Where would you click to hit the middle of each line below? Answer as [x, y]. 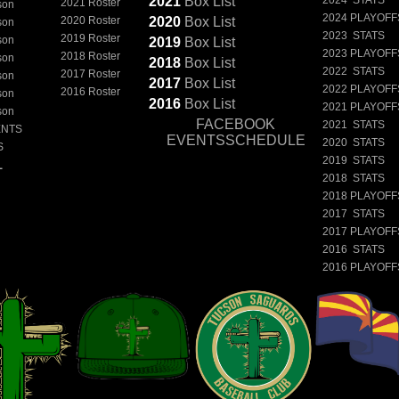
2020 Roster [91, 20]
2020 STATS [354, 142]
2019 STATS [354, 160]
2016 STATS [354, 249]
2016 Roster [91, 91]
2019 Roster [91, 38]
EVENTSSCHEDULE [236, 140]
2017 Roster [91, 73]
